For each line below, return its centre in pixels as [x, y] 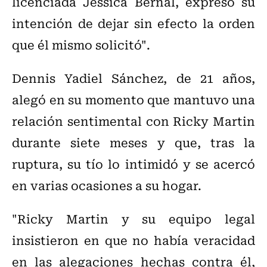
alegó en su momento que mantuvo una [133, 100]
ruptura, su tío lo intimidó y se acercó [133, 164]
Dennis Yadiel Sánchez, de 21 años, [133, 78]
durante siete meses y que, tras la [133, 142]
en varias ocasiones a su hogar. [107, 185]
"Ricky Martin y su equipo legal [133, 219]
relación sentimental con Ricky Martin [133, 121]
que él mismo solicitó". [81, 45]
